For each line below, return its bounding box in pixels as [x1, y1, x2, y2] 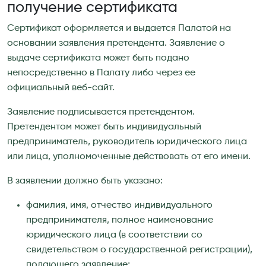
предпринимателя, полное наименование [26, 215, 213, 225]
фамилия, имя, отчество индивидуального [26, 200, 213, 210]
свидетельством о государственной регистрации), [26, 245, 252, 255]
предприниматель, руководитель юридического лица [7, 137, 247, 147]
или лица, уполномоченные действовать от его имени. [7, 151, 251, 161]
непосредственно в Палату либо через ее [7, 68, 195, 78]
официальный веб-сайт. [7, 83, 115, 93]
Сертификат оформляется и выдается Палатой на [7, 23, 231, 33]
